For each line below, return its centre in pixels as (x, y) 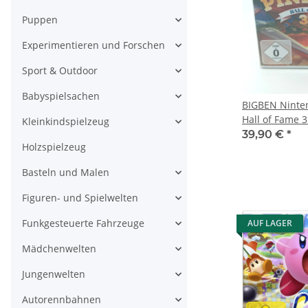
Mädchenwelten (59, 249)
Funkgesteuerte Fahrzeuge (83, 223)
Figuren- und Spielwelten (80, 198)
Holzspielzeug (54, 147)
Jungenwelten (54, 274)
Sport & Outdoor (60, 70)
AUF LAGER (270, 223)
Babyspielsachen (61, 96)
